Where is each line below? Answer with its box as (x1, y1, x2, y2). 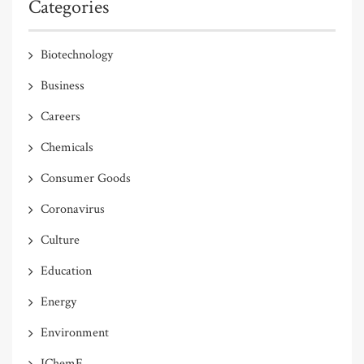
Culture (41, 231, 80, 249)
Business (41, 76, 84, 94)
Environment (41, 323, 109, 341)
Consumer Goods (41, 169, 131, 187)
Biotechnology (41, 45, 113, 63)
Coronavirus (41, 200, 105, 218)
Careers (41, 107, 80, 125)
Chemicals (41, 138, 93, 156)
